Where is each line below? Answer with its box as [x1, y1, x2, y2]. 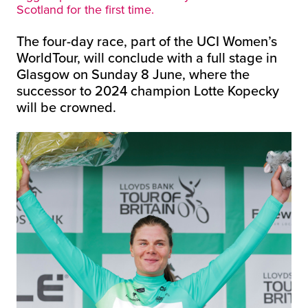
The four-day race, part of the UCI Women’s [16, 31, 277, 51]
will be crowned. [16, 97, 116, 117]
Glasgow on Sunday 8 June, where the [16, 64, 250, 84]
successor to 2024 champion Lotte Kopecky [16, 80, 279, 100]
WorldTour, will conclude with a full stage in [16, 47, 277, 67]
